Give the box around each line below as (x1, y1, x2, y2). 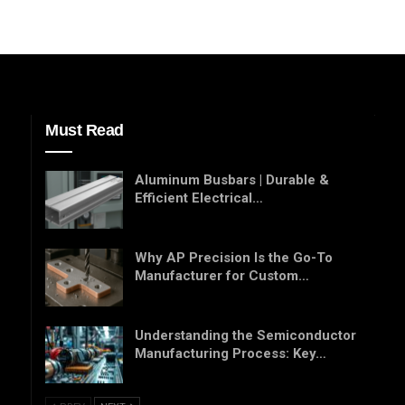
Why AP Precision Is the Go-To (135, 249, 333, 266)
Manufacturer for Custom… (135, 267, 309, 284)
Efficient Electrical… (135, 190, 263, 207)
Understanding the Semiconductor (135, 326, 356, 344)
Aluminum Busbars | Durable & (135, 172, 329, 189)
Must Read (45, 121, 124, 140)
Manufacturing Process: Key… (135, 344, 326, 362)
